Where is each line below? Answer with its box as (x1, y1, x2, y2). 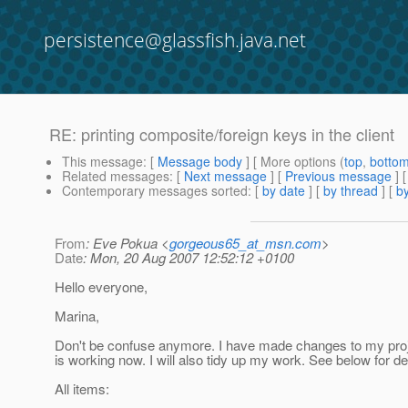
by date (262, 181, 305, 200)
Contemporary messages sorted (62, 181, 248, 200)
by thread (323, 181, 378, 200)
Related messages (62, 167, 169, 186)
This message (62, 152, 143, 171)
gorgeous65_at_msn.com (169, 233, 321, 253)
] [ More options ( (242, 152, 344, 171)
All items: (55, 379, 109, 399)
